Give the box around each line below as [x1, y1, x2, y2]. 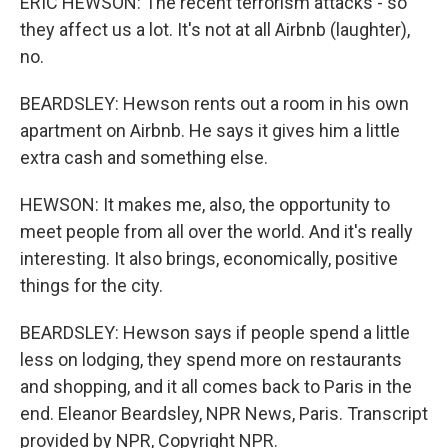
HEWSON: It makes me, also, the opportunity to [20, 194, 390, 215]
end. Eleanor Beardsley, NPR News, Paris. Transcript [20, 403, 428, 424]
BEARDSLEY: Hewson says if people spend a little [20, 322, 410, 343]
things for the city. [20, 275, 163, 296]
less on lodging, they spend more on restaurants [20, 349, 402, 370]
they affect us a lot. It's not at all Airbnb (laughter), [20, 19, 410, 40]
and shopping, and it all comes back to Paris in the [20, 376, 412, 397]
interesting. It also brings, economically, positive [20, 248, 398, 269]
